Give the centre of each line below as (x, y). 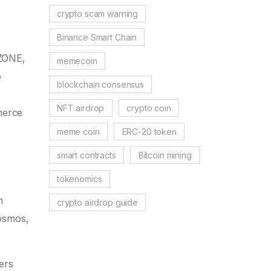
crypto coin (149, 108)
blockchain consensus (100, 84)
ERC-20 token (149, 131)
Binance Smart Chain (97, 37)
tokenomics (79, 178)
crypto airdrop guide (97, 202)
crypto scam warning (97, 13)
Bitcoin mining (165, 155)
